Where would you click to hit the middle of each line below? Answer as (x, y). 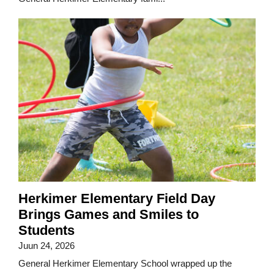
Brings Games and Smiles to (109, 215)
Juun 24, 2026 (46, 246)
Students (46, 231)
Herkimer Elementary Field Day (117, 199)
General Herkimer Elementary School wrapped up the (125, 264)
